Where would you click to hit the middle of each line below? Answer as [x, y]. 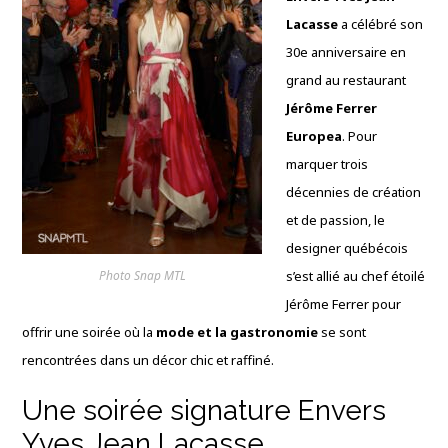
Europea [314, 136]
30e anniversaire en [346, 52]
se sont [342, 332]
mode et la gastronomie [237, 332]
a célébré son [381, 24]
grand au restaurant [346, 80]
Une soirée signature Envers [204, 410]
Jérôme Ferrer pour [344, 304]
